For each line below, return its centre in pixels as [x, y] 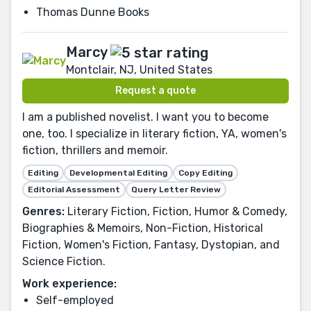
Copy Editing [205, 173]
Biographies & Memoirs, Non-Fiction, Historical [143, 228]
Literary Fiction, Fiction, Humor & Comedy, [176, 211]
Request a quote [155, 90]
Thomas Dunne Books [93, 12]
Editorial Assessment [74, 189]
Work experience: [69, 283]
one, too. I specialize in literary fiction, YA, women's [154, 133]
